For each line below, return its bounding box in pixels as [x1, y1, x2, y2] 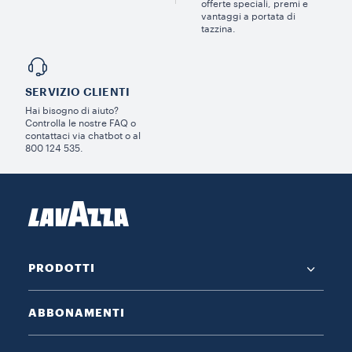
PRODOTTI [28, 262, 95, 273]
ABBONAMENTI [28, 306, 125, 318]
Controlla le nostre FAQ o [25, 118, 136, 128]
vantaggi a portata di [201, 11, 295, 21]
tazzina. [201, 24, 236, 34]
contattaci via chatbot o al [25, 130, 141, 141]
